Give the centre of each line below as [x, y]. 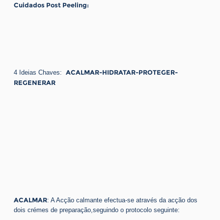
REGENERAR [35, 82]
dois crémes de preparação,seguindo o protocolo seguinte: [97, 210]
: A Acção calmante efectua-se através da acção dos [122, 200]
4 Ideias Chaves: [40, 72]
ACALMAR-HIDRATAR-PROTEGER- [122, 72]
